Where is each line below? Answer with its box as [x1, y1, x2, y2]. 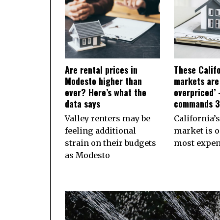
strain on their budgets [65, 137, 156, 148]
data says [65, 97, 100, 110]
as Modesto [65, 150, 110, 160]
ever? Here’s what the [65, 85, 146, 99]
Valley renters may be [65, 113, 150, 123]
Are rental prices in [65, 63, 137, 76]
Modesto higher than [65, 74, 142, 87]
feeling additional [65, 125, 136, 136]
